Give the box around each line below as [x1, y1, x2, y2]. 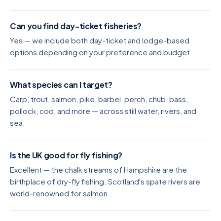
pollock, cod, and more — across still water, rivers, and [10, 106, 196, 115]
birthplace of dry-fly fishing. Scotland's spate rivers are [10, 176, 200, 186]
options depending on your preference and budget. [10, 47, 192, 57]
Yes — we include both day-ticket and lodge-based [10, 35, 189, 45]
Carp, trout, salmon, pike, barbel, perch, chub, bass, [10, 94, 188, 104]
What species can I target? [10, 79, 112, 90]
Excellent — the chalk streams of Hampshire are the [10, 164, 187, 174]
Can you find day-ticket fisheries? [10, 20, 142, 31]
